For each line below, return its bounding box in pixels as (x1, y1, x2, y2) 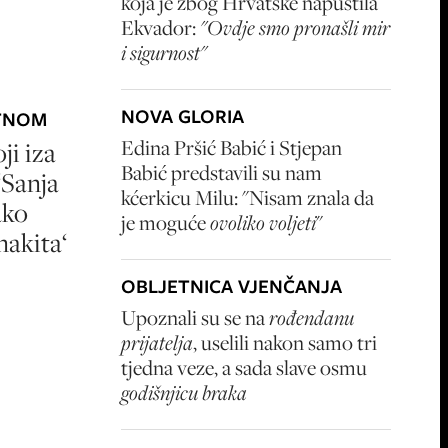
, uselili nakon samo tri (193, 329, 377, 356)
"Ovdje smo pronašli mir (200, 14, 390, 41)
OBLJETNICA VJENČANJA (121, 273, 342, 300)
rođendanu (269, 304, 354, 331)
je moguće (121, 209, 210, 236)
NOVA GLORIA (121, 103, 244, 130)
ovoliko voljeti (210, 209, 316, 236)
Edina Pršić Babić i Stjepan (121, 134, 342, 161)
